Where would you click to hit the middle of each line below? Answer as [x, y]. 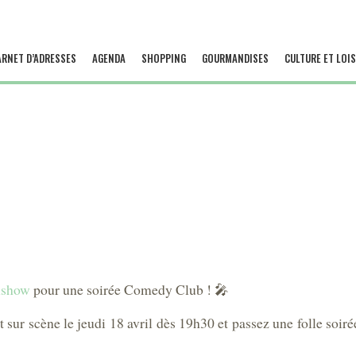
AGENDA [108, 58]
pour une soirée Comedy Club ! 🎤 [130, 289]
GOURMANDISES [235, 58]
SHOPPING [163, 58]
